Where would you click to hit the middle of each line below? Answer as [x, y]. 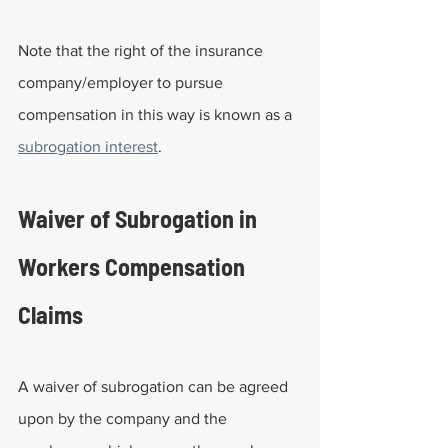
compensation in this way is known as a [157, 114]
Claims [50, 314]
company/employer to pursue [122, 82]
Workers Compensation [134, 266]
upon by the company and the [124, 418]
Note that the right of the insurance [142, 50]
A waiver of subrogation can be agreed [155, 386]
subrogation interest [88, 146]
